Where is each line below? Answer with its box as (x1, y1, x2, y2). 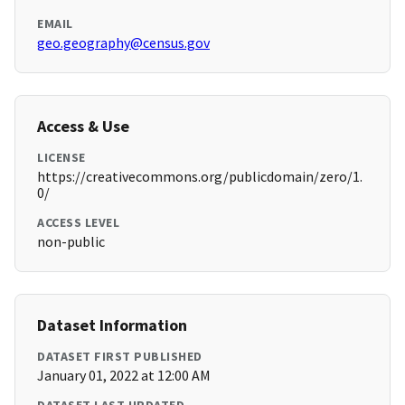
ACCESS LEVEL (37, 214, 119, 231)
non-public (37, 232, 105, 251)
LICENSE (37, 149, 86, 166)
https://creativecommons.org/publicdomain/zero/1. (37, 167, 363, 186)
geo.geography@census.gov (37, 33, 210, 52)
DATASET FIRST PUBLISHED (37, 348, 202, 365)
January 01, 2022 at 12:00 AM (37, 366, 211, 385)
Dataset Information (37, 315, 187, 336)
